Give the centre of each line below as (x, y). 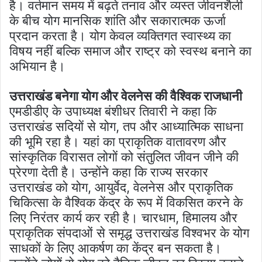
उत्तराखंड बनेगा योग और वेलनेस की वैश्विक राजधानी (126, 96)
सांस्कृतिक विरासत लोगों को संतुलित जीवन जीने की (124, 156)
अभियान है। (37, 66)
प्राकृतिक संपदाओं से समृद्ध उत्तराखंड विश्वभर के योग (129, 232)
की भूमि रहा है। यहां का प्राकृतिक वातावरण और (118, 141)
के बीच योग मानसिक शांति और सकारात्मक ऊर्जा (118, 20)
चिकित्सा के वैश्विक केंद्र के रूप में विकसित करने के (126, 202)
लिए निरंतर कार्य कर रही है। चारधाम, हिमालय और (123, 217)
